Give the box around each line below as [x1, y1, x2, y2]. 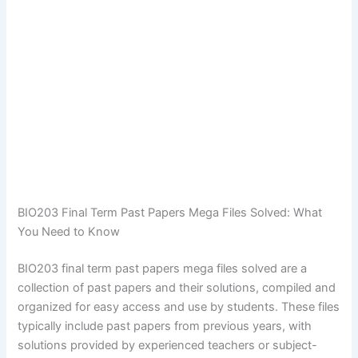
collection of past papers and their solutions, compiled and [18, 280, 336, 295]
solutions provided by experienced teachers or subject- [18, 337, 318, 352]
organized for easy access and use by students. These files [18, 299, 340, 314]
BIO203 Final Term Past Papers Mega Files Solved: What [18, 205, 323, 220]
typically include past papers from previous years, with [18, 318, 312, 333]
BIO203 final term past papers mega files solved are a [18, 261, 308, 276]
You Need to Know [18, 224, 121, 239]
